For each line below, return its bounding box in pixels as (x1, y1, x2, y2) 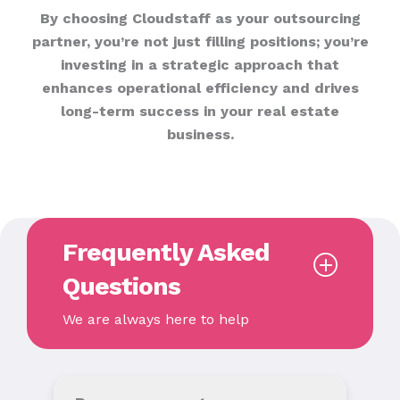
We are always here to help (62, 311, 249, 329)
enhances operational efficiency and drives (41, 79, 359, 97)
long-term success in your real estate (61, 103, 339, 121)
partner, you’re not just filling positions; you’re (31, 33, 369, 51)
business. (166, 126, 234, 144)
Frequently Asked (62, 237, 270, 268)
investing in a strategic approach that (61, 56, 339, 74)
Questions (62, 271, 180, 302)
